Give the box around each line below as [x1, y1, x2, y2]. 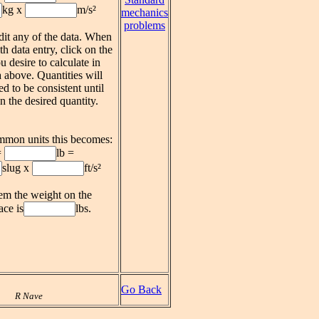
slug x [2, 161, 32, 174]
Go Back [121, 283, 162, 296]
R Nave [15, 291, 43, 301]
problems [124, 19, 165, 31]
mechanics [121, 6, 168, 19]
